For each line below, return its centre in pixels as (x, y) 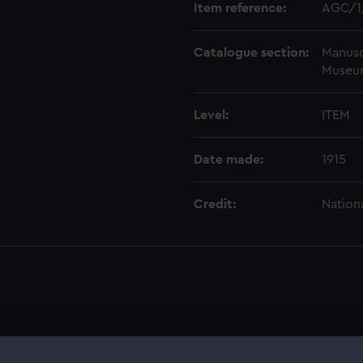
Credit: (215, 204)
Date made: (228, 160)
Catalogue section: (251, 53)
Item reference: (240, 8)
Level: (211, 115)
